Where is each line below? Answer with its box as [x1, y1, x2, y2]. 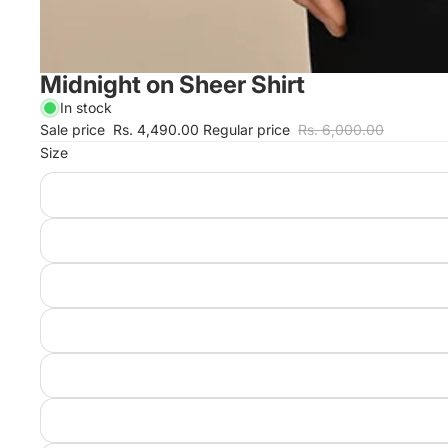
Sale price [40, 121, 109, 139]
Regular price [203, 121, 294, 139]
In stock [60, 99, 112, 117]
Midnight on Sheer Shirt [40, 70, 305, 100]
